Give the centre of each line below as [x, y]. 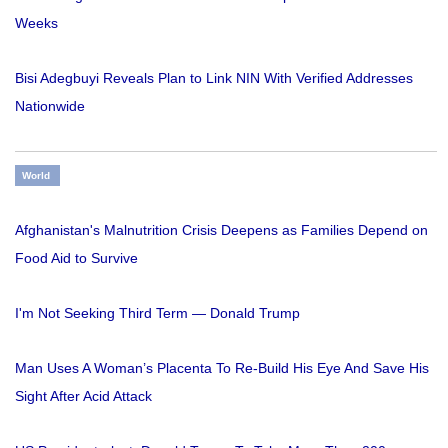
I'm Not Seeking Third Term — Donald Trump [157, 312]
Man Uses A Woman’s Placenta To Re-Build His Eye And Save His [222, 367]
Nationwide [50, 105]
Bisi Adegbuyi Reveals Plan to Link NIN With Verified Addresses [214, 77]
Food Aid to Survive [76, 257]
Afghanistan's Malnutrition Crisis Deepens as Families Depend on [221, 229]
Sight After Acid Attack [83, 395]
